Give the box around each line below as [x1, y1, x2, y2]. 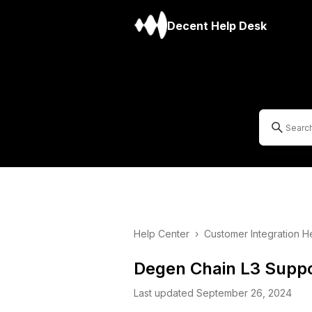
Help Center [134, 228, 189, 240]
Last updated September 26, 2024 [134, 287, 292, 299]
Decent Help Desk [167, 19, 267, 33]
